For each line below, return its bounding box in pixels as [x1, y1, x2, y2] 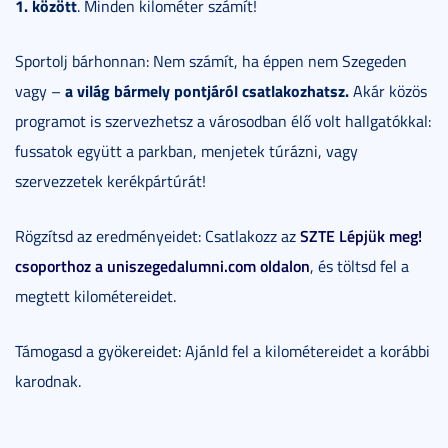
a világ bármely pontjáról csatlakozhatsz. [65, 78, 349, 102]
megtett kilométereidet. [15, 284, 176, 307]
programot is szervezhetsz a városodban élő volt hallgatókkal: [15, 109, 431, 132]
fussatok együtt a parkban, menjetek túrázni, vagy [15, 139, 358, 162]
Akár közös [349, 79, 427, 102]
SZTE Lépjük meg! [300, 223, 422, 247]
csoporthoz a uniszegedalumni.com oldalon [15, 253, 310, 277]
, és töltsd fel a [310, 254, 409, 277]
